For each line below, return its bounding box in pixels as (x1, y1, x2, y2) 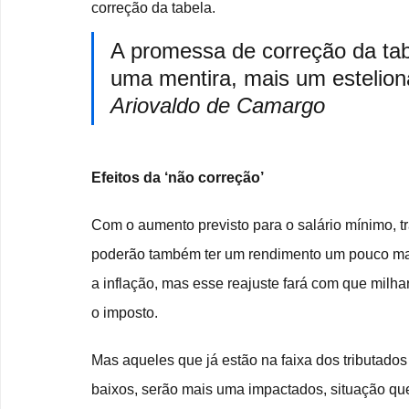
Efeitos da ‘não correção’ (91, 170, 264, 186)
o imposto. (91, 305, 158, 321)
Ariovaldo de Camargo (110, 93, 325, 119)
